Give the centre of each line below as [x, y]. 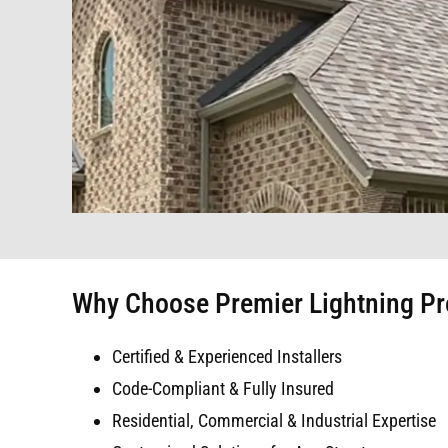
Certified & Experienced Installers [226, 357]
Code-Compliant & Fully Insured [222, 389]
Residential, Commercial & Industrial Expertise [273, 421]
